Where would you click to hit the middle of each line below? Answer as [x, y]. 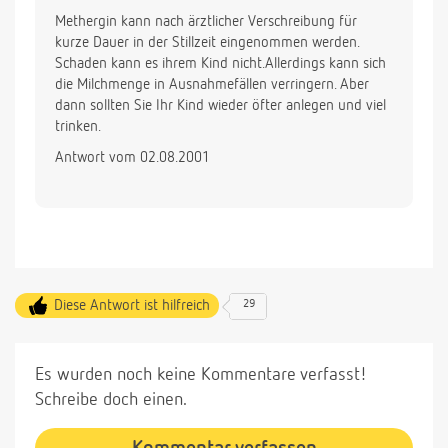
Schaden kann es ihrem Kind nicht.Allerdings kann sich [220, 64]
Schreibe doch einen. [111, 400]
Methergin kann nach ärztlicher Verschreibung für [206, 22]
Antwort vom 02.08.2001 [132, 158]
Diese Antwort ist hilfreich [132, 306]
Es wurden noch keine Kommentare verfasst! [201, 375]
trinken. [78, 127]
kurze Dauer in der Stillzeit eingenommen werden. [207, 43]
